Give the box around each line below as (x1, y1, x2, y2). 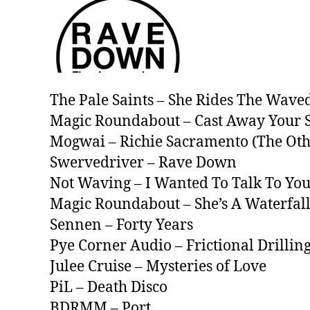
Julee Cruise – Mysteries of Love (50, 257, 266, 276)
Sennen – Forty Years (50, 215, 193, 235)
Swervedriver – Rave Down (50, 153, 237, 172)
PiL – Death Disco (50, 277, 167, 297)
